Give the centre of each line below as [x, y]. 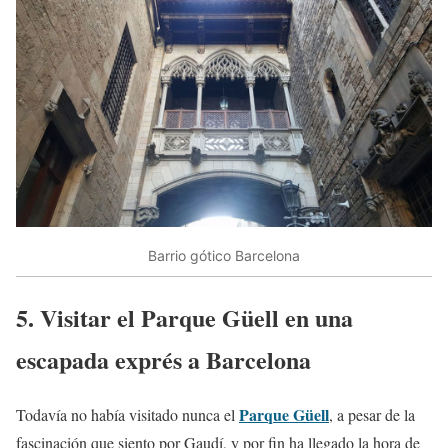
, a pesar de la [372, 415]
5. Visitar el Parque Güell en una [184, 318]
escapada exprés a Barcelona [163, 360]
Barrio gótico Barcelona [224, 255]
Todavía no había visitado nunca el [127, 415]
